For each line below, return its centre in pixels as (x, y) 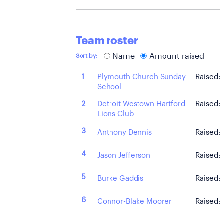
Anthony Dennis (124, 132)
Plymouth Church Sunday (141, 77)
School (109, 87)
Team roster (107, 41)
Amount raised (177, 56)
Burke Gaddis (120, 179)
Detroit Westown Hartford (141, 104)
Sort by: (87, 56)
